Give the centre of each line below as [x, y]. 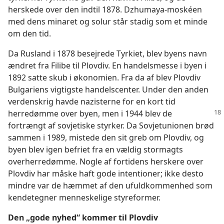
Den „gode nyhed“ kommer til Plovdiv [83, 217]
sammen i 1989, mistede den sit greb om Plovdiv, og [106, 137]
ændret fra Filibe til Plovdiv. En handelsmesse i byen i [107, 65]
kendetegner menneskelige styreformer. [84, 197]
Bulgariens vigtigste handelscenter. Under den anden [108, 89]
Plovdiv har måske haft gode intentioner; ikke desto [106, 173]
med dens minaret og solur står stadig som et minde [108, 21]
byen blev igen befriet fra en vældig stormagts [95, 149]
